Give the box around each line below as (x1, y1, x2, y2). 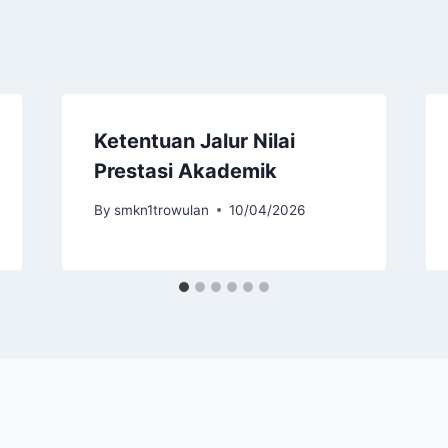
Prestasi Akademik (93, 159, 277, 184)
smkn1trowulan (113, 201, 209, 218)
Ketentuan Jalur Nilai (93, 129, 295, 154)
